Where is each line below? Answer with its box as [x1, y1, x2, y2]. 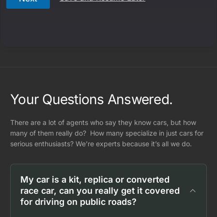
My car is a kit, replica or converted [20, 174, 170, 185]
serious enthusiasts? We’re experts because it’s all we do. [10, 139, 192, 148]
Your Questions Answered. [10, 91, 173, 108]
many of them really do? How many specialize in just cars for [10, 129, 204, 137]
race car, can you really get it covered [20, 186, 180, 196]
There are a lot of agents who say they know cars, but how [10, 118, 197, 126]
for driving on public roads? [20, 197, 137, 207]
